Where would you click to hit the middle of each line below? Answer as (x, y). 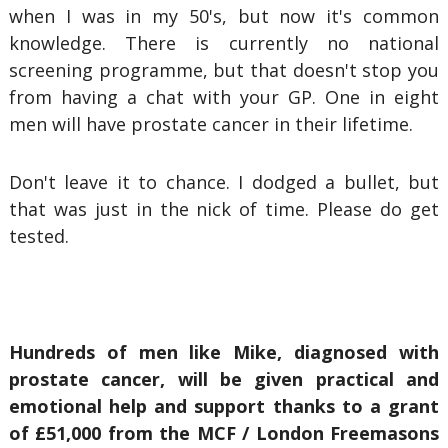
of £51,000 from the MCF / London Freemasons (224, 433)
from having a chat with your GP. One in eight (224, 97)
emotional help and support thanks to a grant (224, 406)
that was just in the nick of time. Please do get (224, 209)
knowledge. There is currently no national (224, 43)
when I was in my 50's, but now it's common (224, 16)
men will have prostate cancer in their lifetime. (210, 124)
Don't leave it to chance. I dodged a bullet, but (224, 182)
